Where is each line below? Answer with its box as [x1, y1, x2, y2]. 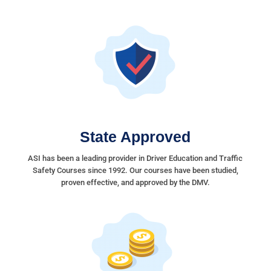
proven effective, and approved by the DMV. [60, 178, 210, 187]
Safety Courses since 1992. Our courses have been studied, [32, 166, 238, 175]
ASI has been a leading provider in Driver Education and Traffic [28, 154, 243, 163]
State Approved [80, 128, 191, 145]
